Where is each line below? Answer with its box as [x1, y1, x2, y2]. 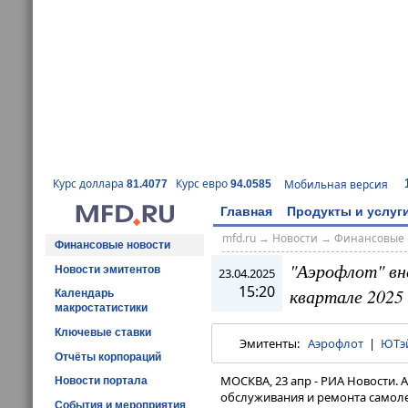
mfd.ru [221, 230, 256, 247]
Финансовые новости [55, 238, 170, 251]
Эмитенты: [240, 335, 308, 352]
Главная [220, 203, 272, 219]
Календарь [55, 287, 114, 301]
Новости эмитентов [55, 262, 160, 276]
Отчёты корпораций [55, 350, 161, 363]
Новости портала [55, 374, 148, 388]
